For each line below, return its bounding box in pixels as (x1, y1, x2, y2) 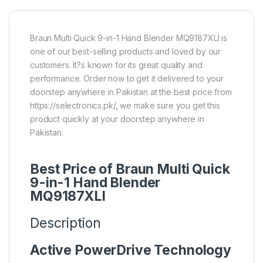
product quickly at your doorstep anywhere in (30, 113, 204, 124)
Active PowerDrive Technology (30, 241, 232, 258)
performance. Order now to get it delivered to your (30, 73, 224, 83)
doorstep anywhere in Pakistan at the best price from (30, 86, 232, 97)
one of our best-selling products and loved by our (30, 46, 221, 56)
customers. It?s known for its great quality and (30, 59, 203, 70)
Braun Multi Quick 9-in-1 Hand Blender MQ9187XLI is (30, 32, 227, 43)
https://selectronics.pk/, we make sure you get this (30, 100, 220, 110)
